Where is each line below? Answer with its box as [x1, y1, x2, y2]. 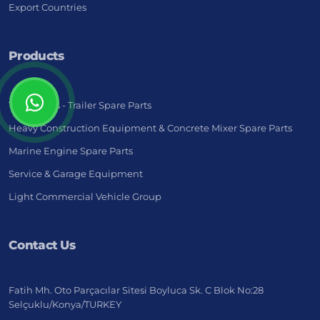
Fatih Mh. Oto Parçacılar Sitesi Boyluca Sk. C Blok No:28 [9, 284, 264, 296]
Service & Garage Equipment [9, 168, 143, 180]
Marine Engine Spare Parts [9, 145, 133, 157]
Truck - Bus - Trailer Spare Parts [9, 99, 151, 111]
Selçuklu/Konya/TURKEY [9, 299, 121, 311]
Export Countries [9, 1, 86, 14]
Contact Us [9, 238, 75, 253]
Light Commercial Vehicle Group [9, 191, 161, 203]
